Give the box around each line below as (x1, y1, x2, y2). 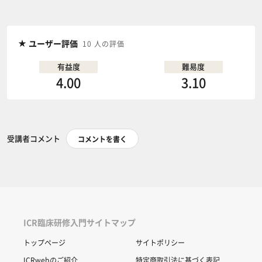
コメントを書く (77, 133, 127, 144)
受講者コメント (6, 133, 60, 144)
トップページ (23, 237, 66, 248)
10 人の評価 (82, 39, 125, 49)
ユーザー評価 (28, 37, 80, 50)
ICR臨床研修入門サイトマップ (23, 216, 136, 229)
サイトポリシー (135, 237, 185, 248)
